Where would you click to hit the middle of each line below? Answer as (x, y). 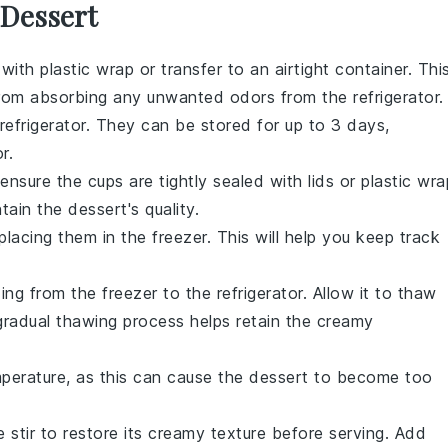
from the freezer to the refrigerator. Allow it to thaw (230, 293)
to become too (370, 377)
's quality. (163, 209)
